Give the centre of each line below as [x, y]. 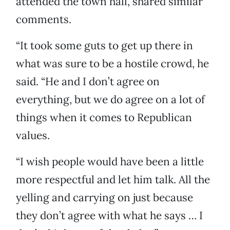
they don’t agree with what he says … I [109, 216]
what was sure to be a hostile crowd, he [112, 64]
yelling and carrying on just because [104, 198]
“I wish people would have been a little [110, 162]
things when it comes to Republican [104, 118]
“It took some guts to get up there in [104, 46]
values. [33, 136]
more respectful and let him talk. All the [113, 180]
